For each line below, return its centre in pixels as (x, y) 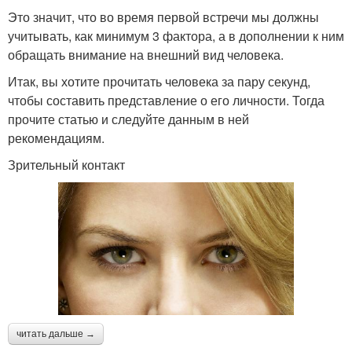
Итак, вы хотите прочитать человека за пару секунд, (159, 82)
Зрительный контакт (66, 165)
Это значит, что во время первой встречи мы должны (163, 17)
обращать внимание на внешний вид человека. (146, 55)
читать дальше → (56, 334)
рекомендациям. (56, 138)
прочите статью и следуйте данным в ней (128, 119)
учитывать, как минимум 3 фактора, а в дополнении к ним (176, 36)
